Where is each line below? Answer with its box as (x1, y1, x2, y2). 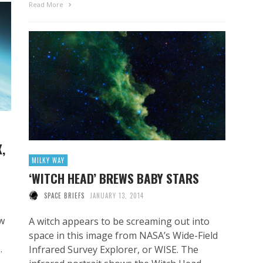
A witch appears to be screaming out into (29, 214, 210, 228)
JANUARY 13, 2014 (90, 190, 144, 200)
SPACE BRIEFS (43, 190, 85, 200)
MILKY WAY (32, 155, 65, 165)
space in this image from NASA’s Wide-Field (29, 228, 218, 242)
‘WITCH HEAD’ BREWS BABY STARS (29, 168, 199, 187)
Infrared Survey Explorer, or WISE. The (29, 242, 198, 256)
